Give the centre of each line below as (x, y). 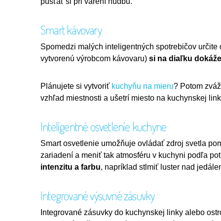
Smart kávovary (71, 30)
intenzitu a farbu (71, 167)
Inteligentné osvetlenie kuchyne (104, 126)
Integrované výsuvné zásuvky (98, 195)
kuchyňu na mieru (143, 86)
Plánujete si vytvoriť (76, 86)
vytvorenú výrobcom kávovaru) (95, 58)
